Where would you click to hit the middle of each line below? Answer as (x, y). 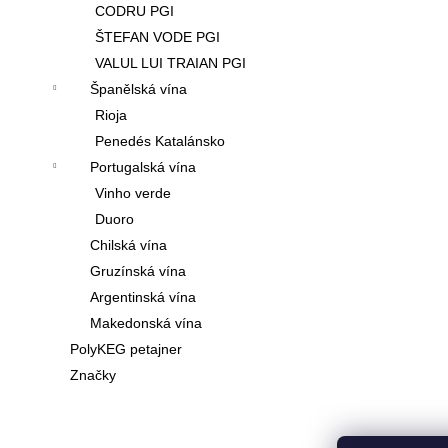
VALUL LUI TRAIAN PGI (170, 63)
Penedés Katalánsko (160, 141)
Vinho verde (133, 193)
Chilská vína (128, 245)
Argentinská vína (143, 297)
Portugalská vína (143, 167)
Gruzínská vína (138, 271)
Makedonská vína (146, 323)
